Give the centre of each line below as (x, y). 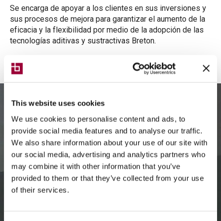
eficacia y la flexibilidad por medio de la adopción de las (107, 30)
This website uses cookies (58, 103)
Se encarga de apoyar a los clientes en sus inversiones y (108, 8)
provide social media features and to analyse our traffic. (107, 130)
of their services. (40, 190)
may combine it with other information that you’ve (96, 166)
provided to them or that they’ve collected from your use (108, 178)
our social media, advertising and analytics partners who (108, 154)
